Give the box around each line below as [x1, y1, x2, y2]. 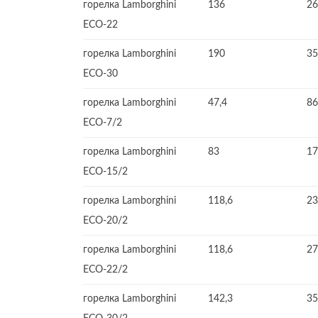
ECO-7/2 [83, 118, 122, 128]
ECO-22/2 [83, 265, 128, 275]
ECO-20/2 [83, 216, 128, 226]
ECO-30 [83, 69, 118, 79]
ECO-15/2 [83, 167, 128, 177]
